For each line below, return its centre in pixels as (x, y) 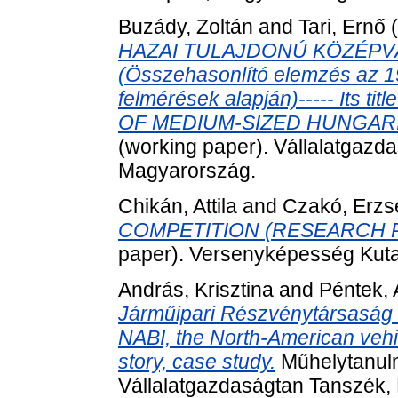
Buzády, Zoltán (186, 27)
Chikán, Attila (178, 206)
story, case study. (197, 361)
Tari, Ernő (342, 27)
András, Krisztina (196, 289)
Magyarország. (187, 171)
